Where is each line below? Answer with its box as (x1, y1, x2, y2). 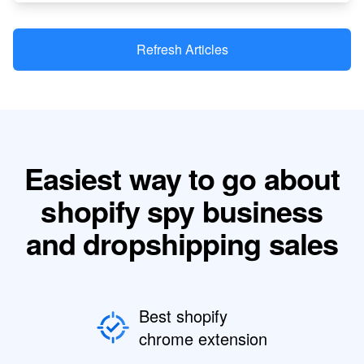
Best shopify (139, 303, 227, 327)
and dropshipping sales (25, 221, 339, 264)
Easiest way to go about (24, 156, 340, 199)
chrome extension (139, 326, 267, 350)
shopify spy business (41, 188, 323, 232)
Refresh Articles (136, 39, 228, 58)
